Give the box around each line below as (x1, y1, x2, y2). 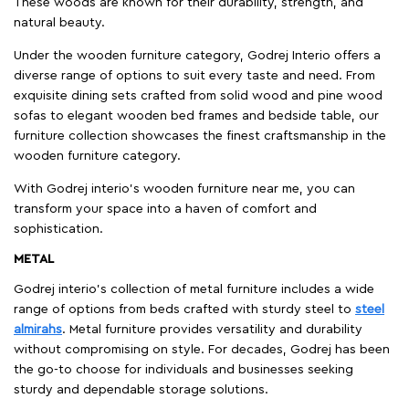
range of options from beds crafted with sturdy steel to (14, 303, 355, 317)
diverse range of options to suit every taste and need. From (14, 69, 375, 83)
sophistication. (14, 223, 103, 236)
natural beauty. (14, 16, 105, 30)
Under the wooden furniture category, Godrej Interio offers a (14, 49, 381, 63)
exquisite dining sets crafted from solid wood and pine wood (14, 89, 383, 103)
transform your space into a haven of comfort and (14, 203, 317, 216)
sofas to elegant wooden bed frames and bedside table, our (14, 110, 379, 123)
